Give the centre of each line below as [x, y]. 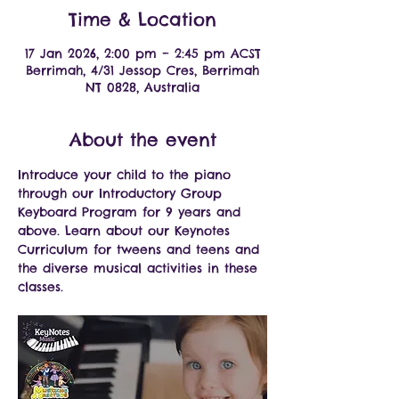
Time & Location [142, 19]
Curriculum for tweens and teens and [141, 249]
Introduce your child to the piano [127, 175]
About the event [142, 139]
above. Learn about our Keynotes [126, 231]
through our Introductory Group [122, 193]
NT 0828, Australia [142, 87]
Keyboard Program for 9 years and [132, 212]
